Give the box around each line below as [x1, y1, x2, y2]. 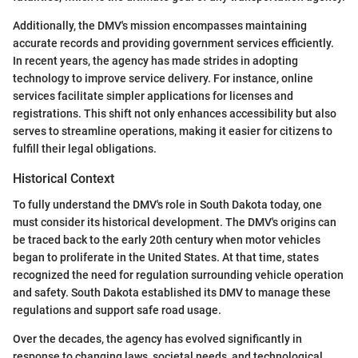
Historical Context [13, 171, 114, 187]
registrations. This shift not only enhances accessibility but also [13, 107, 336, 121]
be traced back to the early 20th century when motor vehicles [13, 233, 320, 246]
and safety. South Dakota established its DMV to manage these [13, 285, 331, 299]
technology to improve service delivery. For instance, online [13, 72, 313, 86]
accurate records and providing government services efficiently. [13, 37, 334, 50]
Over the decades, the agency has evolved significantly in [13, 332, 302, 345]
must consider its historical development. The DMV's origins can [13, 215, 336, 229]
